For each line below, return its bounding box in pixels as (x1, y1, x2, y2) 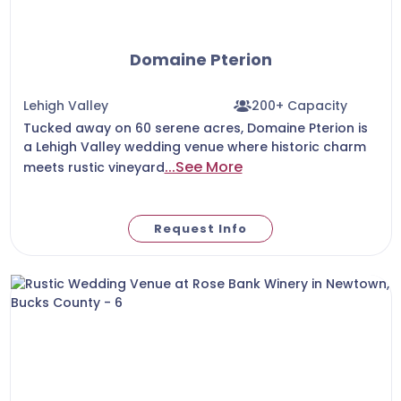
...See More (164, 156, 243, 177)
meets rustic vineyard (22, 158, 165, 176)
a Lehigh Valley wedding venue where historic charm (22, 137, 366, 156)
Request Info (154, 219, 247, 237)
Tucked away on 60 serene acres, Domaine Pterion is (22, 118, 368, 137)
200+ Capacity (252, 97, 348, 115)
